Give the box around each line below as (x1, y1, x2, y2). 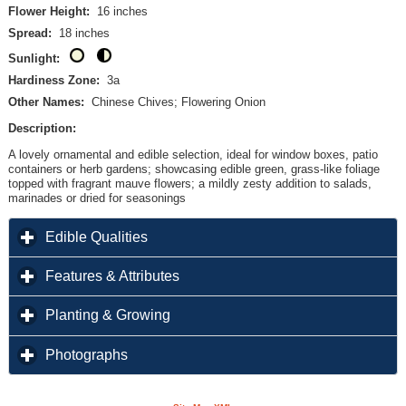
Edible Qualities (44, 228, 148, 245)
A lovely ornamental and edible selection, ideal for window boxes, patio (7, 147, 378, 161)
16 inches (89, 4, 148, 18)
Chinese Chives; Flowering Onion (83, 94, 266, 109)
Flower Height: (7, 4, 90, 18)
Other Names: (7, 94, 84, 109)
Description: (7, 121, 76, 135)
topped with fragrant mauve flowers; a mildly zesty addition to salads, (7, 176, 372, 190)
